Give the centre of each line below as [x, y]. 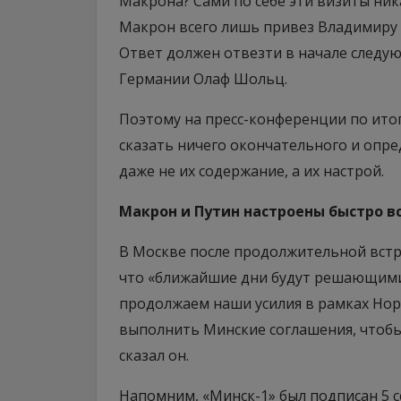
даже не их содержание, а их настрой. [252, 171]
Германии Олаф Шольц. [203, 79]
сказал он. [154, 355]
